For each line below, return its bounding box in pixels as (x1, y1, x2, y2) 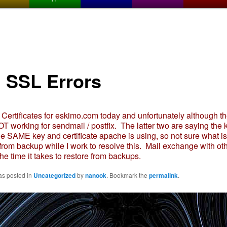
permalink (148, 171, 178, 180)
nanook (85, 171, 106, 180)
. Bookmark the (106, 171, 149, 180)
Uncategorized (33, 171, 75, 180)
